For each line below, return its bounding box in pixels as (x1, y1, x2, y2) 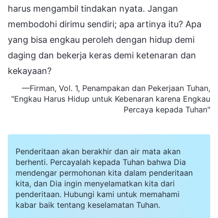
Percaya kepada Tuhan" (124, 104, 210, 114)
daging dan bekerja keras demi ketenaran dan (8, 50, 196, 60)
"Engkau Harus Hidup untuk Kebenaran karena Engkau (11, 93, 210, 104)
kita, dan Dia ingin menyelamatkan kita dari (16, 178, 175, 188)
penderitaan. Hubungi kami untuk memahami (16, 189, 180, 199)
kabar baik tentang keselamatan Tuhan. (16, 200, 160, 210)
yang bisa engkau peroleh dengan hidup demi (8, 34, 195, 45)
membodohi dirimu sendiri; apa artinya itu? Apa (8, 18, 201, 29)
